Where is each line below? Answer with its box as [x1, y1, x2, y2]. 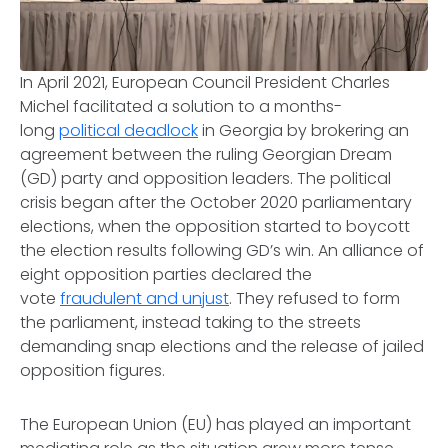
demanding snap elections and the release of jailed [20, 335, 424, 358]
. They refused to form [229, 287, 400, 310]
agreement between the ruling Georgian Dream [20, 143, 392, 166]
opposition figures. [20, 359, 169, 382]
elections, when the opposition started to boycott [20, 215, 410, 238]
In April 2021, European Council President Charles [20, 71, 390, 94]
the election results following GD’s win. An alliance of [20, 239, 424, 262]
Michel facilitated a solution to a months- [20, 95, 342, 118]
